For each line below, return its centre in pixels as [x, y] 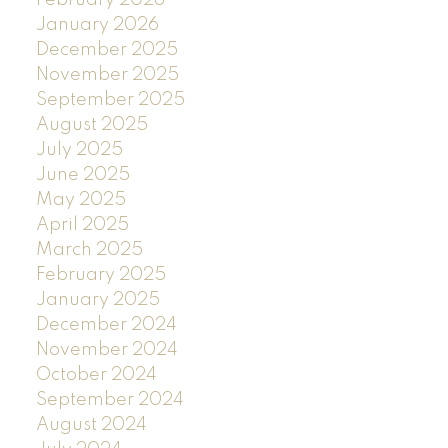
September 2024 [109, 399]
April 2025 [82, 224]
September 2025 [110, 99]
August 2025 [91, 124]
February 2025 [100, 274]
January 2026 [97, 24]
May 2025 [80, 199]
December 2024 [106, 324]
